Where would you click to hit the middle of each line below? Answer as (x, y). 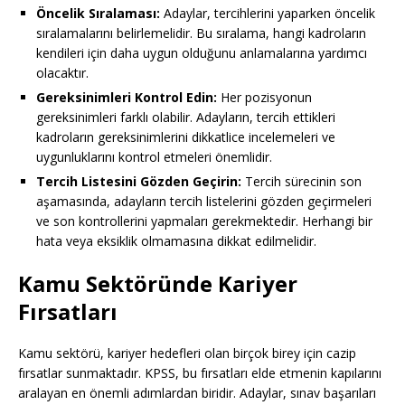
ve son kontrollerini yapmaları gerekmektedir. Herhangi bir (204, 221)
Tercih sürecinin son (301, 182)
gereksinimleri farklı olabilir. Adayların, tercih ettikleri (186, 118)
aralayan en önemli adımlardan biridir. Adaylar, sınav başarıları (197, 393)
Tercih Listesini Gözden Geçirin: (139, 182)
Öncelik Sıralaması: (98, 14)
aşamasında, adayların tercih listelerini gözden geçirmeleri (204, 202)
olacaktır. (62, 73)
